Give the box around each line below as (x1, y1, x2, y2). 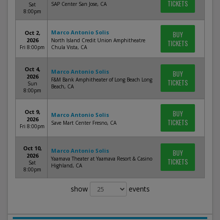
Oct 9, (24, 108, 40, 115)
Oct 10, (23, 144, 42, 152)
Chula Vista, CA (51, 44, 87, 51)
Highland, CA (51, 162, 82, 169)
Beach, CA (51, 83, 74, 90)
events (126, 184, 150, 193)
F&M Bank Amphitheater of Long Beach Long (51, 76, 152, 83)
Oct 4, (24, 65, 40, 73)
